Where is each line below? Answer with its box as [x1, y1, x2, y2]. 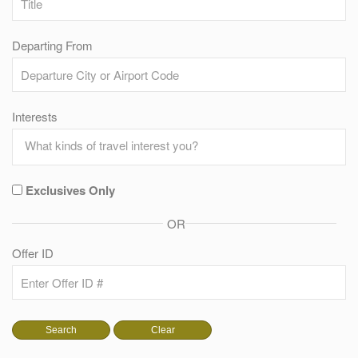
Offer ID [12, 245, 54, 261]
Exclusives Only [26, 181, 115, 199]
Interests [12, 108, 58, 125]
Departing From [12, 37, 93, 54]
